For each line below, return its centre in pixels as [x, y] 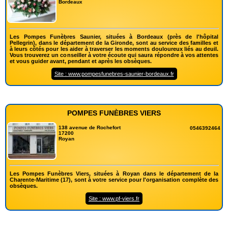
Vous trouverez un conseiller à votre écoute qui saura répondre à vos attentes [114, 55]
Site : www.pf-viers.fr [114, 198]
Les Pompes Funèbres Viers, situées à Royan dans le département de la [114, 173]
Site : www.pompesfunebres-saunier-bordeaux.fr [114, 74]
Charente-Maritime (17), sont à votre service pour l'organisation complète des [114, 179]
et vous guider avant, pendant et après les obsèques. [81, 61]
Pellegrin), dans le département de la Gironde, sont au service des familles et [114, 42]
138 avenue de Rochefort [90, 127]
